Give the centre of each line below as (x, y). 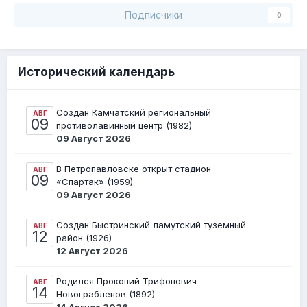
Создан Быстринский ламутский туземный (151, 225)
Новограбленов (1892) (106, 294)
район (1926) (84, 238)
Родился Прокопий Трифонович (126, 281)
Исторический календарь (96, 72)
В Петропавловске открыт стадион (134, 169)
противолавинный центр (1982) (124, 126)
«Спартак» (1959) (95, 182)
